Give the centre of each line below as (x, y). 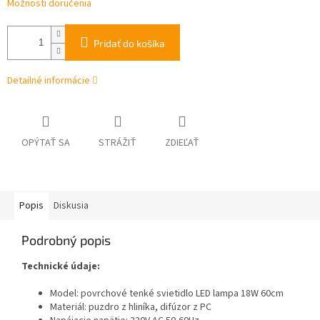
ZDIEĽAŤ (182, 143)
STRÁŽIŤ (117, 143)
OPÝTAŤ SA (46, 143)
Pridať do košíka (129, 44)
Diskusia (71, 206)
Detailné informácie (49, 81)
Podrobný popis (66, 240)
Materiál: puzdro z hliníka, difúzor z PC (131, 307)
